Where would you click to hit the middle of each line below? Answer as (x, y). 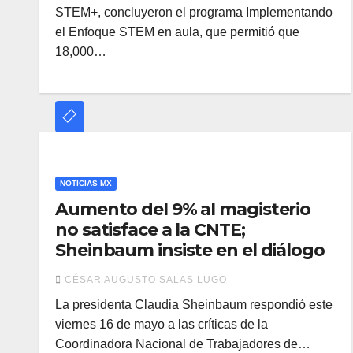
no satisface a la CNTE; (150, 230)
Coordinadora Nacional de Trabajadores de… (183, 344)
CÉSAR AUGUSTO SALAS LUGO (146, 280)
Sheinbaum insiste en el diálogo (190, 250)
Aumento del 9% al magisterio (183, 209)
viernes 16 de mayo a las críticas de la (162, 324)
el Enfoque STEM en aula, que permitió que (177, 32)
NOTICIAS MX (86, 183)
